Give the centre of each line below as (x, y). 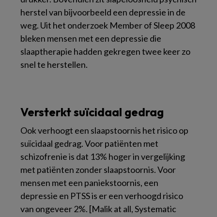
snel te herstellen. (54, 64)
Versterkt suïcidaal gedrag (92, 112)
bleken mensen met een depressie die (91, 38)
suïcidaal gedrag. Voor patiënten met (89, 143)
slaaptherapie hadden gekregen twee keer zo (105, 51)
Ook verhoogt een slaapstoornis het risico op (104, 130)
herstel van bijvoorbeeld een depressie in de (103, 12)
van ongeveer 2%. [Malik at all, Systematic (98, 209)
